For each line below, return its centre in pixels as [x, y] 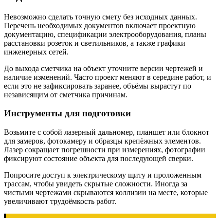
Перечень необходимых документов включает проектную [100, 25]
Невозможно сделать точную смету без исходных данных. [100, 17]
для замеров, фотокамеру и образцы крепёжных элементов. [102, 141]
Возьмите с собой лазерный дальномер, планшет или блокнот [107, 132]
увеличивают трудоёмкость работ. [60, 201]
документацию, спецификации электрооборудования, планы [105, 34]
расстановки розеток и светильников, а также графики [95, 43]
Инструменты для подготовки [67, 113]
